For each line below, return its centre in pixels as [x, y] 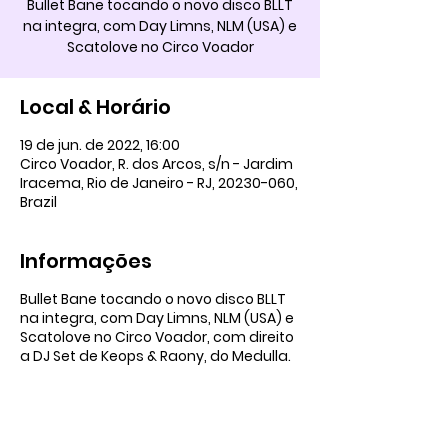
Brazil [38, 202]
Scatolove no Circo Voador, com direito [157, 337]
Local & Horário [95, 107]
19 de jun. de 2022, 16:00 [100, 145]
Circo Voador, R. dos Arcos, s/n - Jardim [156, 164]
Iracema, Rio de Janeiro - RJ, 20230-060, [159, 183]
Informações [86, 261]
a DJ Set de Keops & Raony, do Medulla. [155, 356]
